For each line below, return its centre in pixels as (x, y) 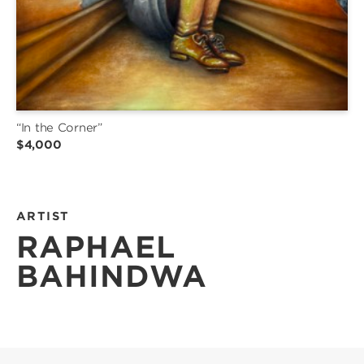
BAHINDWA (112, 277)
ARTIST (43, 217)
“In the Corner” (59, 128)
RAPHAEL (96, 247)
